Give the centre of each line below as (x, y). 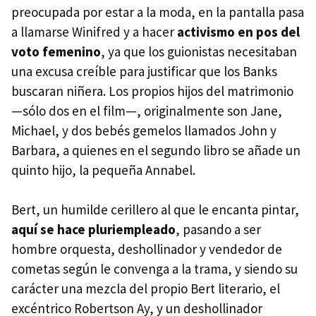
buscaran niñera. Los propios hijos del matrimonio (152, 91)
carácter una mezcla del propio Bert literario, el (146, 289)
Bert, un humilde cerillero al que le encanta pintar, (155, 210)
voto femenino (56, 52)
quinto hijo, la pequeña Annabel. (103, 170)
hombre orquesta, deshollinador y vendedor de (147, 249)
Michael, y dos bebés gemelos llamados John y (144, 131)
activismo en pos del (238, 32)
